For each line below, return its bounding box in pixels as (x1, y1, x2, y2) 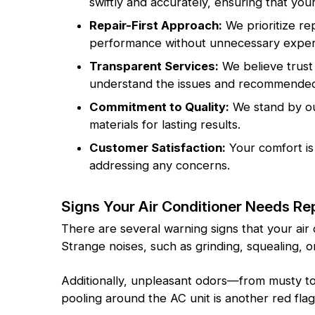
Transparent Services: (89, 59, 219, 73)
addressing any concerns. (89, 158, 230, 172)
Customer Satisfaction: (89, 141, 226, 155)
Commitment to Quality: (89, 100, 229, 114)
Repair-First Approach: (89, 18, 222, 32)
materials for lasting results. (89, 117, 240, 131)
